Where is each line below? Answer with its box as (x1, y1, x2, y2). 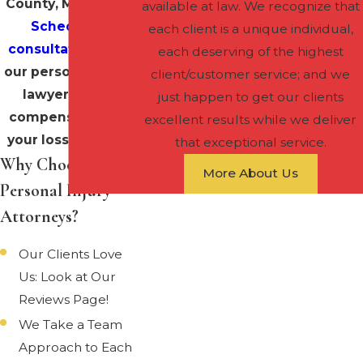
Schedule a (30, 18, 108, 34)
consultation (8, 41, 96, 57)
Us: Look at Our (19, 268, 117, 284)
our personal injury (4, 63, 135, 79)
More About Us (203, 165, 299, 181)
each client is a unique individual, (147, 20, 353, 36)
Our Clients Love (19, 246, 123, 262)
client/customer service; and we (151, 66, 351, 82)
